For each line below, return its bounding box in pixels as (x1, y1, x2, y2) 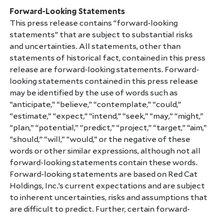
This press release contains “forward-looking (10, 19, 178, 27)
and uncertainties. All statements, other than (10, 42, 181, 50)
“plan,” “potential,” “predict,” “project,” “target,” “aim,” (10, 124, 207, 132)
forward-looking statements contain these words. (10, 158, 198, 167)
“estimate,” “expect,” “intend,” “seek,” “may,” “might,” (10, 112, 203, 120)
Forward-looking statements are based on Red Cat (10, 170, 198, 178)
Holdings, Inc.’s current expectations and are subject (10, 182, 205, 190)
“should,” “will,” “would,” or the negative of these (10, 135, 190, 143)
